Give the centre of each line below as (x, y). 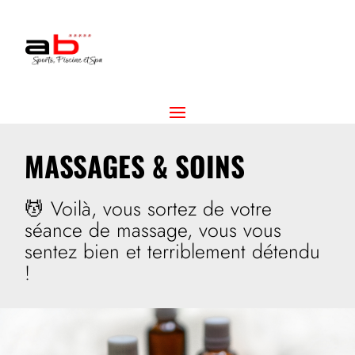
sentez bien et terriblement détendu (173, 251)
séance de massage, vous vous (153, 229)
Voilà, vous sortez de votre (162, 208)
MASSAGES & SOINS (135, 165)
